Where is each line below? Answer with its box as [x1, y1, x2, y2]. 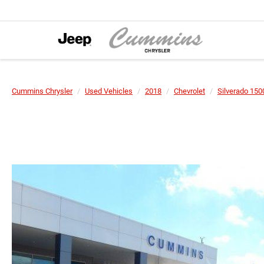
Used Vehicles [85, 87, 133, 95]
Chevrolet [174, 87, 205, 95]
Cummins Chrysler [12, 87, 72, 95]
